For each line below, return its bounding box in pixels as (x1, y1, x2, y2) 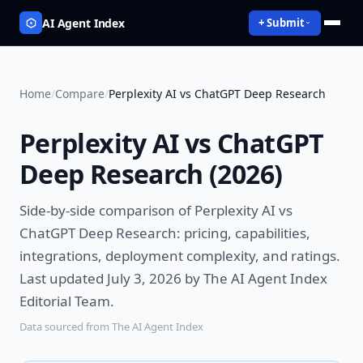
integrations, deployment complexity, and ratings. (19, 246, 340, 265)
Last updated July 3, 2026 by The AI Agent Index (19, 269, 327, 288)
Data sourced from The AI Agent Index (19, 319, 203, 334)
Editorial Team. (19, 292, 114, 310)
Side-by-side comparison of (19, 201, 194, 220)
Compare (55, 86, 105, 101)
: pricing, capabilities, (177, 224, 310, 242)
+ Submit (258, 15, 305, 30)
